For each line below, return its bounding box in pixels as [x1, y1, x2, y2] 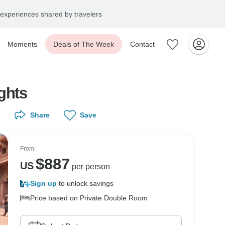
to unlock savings [57, 179, 114, 187]
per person [69, 162, 110, 171]
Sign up [30, 179, 57, 187]
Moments [8, 40, 37, 48]
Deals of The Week [53, 40, 114, 48]
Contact [130, 40, 155, 48]
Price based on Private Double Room [30, 194, 148, 202]
